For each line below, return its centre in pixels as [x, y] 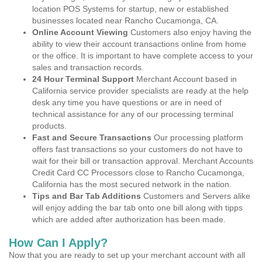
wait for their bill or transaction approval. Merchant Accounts [143, 161]
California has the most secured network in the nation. [132, 184]
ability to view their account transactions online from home [139, 44]
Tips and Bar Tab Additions [87, 196]
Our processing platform [197, 137]
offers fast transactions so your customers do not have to [137, 149]
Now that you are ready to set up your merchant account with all [127, 255]
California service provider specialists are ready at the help [140, 91]
